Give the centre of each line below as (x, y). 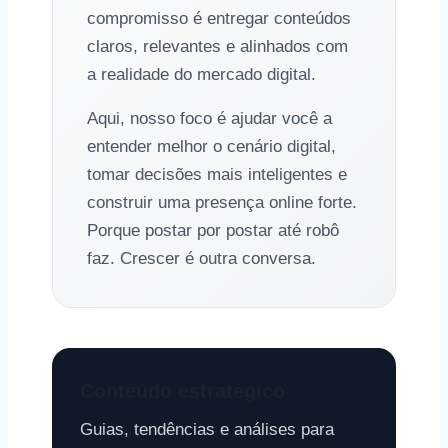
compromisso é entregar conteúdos (219, 18)
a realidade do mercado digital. (201, 74)
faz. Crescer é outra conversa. (201, 258)
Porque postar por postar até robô (213, 230)
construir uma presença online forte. (222, 202)
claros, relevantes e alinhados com (217, 46)
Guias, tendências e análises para (207, 429)
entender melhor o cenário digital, (211, 146)
